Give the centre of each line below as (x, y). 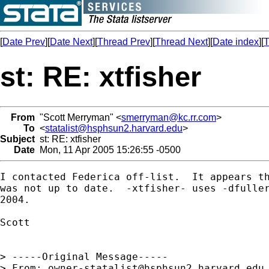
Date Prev (24, 42)
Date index (236, 42)
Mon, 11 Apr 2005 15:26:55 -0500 (108, 150)
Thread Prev (124, 42)
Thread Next (181, 42)
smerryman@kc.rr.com (169, 117)
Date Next (71, 42)
